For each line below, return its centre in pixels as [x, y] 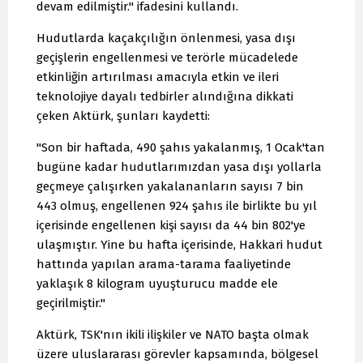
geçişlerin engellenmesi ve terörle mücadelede [167, 58]
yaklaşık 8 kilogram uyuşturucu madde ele [157, 284]
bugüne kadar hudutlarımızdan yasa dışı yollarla [179, 167]
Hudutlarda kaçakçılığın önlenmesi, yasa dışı [166, 38]
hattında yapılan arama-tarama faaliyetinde [164, 265]
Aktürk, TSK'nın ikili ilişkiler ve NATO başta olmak [173, 335]
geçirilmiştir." [71, 303]
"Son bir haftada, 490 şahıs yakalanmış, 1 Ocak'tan [181, 148]
